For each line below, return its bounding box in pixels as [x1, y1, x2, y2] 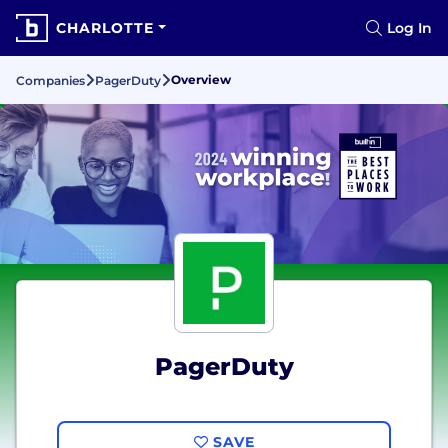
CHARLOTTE [56, 19, 154, 37]
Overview [171, 72, 231, 87]
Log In [387, 19, 432, 37]
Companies [16, 73, 85, 88]
